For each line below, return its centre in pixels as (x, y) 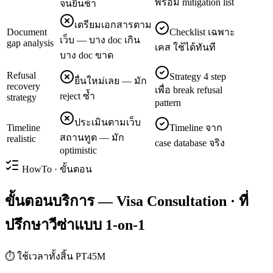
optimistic (78, 150)
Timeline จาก (196, 128)
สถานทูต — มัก (92, 137)
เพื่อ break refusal (189, 90)
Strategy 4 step (198, 76)
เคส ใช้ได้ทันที (185, 47)
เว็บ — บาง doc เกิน (100, 40)
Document (27, 32)
